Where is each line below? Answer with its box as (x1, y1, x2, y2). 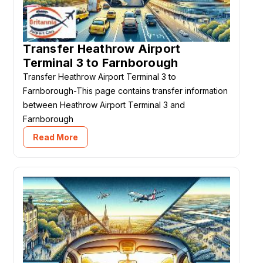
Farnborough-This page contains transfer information (23, 85, 228, 96)
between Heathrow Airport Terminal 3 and (23, 99, 186, 110)
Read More (33, 131, 79, 142)
